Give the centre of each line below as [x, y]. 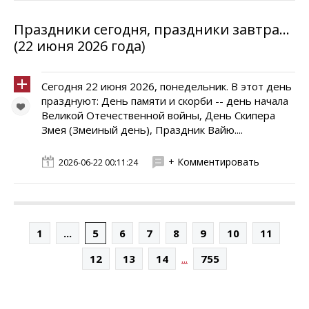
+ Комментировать [214, 162]
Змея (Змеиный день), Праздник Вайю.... [142, 130]
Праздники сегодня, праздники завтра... [152, 29]
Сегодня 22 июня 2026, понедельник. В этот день [167, 86]
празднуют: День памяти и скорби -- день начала [165, 101]
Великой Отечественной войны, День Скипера [158, 115]
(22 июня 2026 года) [80, 46]
